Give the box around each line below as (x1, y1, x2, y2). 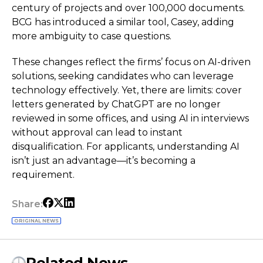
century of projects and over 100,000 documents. (12, 2, 245, 14)
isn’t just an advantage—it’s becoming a (12, 155, 195, 166)
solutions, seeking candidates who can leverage (12, 70, 234, 82)
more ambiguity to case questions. (12, 31, 171, 42)
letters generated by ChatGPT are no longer (12, 99, 221, 110)
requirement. (12, 169, 75, 180)
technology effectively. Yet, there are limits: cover (12, 85, 242, 96)
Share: (12, 198, 43, 210)
